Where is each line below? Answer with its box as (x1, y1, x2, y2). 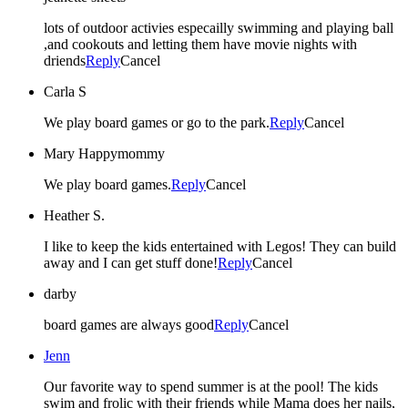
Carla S (44, 83, 87, 99)
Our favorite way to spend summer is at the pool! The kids (44, 378, 378, 394)
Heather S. (44, 207, 105, 223)
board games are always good (44, 316, 214, 332)
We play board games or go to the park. (44, 114, 270, 130)
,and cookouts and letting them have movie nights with (44, 36, 357, 52)
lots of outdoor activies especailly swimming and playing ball (44, 19, 393, 36)
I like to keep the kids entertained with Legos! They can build (44, 238, 396, 254)
